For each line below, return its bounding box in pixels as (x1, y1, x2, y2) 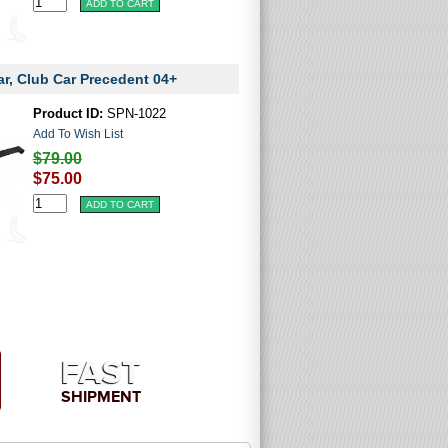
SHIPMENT (61, 387, 141, 406)
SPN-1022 (102, 106, 166, 121)
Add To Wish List (32, 127, 123, 141)
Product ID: (32, 106, 103, 121)
